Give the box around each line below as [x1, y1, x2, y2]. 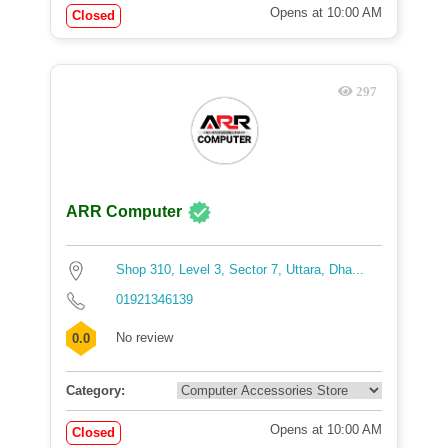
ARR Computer [66, 203, 182, 221]
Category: [66, 383, 125, 398]
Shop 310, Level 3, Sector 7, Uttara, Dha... [116, 262, 364, 277]
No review [116, 330, 173, 345]
